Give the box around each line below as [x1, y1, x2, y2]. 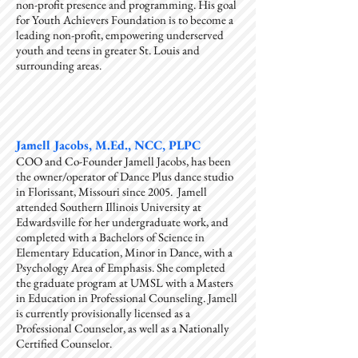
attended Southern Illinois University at [16, 199, 201, 214]
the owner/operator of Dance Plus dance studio [16, 169, 233, 184]
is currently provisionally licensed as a [16, 305, 190, 320]
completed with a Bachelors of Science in [16, 229, 205, 245]
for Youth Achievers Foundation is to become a [16, 12, 233, 27]
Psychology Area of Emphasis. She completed [16, 260, 225, 275]
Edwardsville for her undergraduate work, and [16, 214, 229, 229]
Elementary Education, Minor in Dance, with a [16, 245, 233, 260]
